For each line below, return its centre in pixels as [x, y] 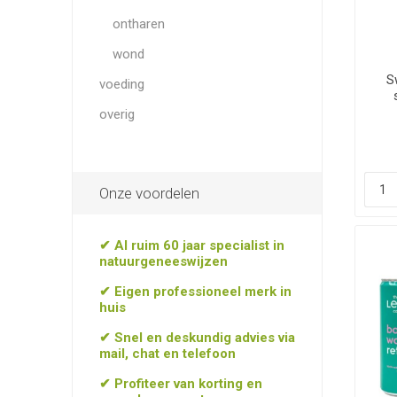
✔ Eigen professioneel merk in [195, 292]
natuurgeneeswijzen [163, 261]
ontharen [138, 24]
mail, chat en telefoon [167, 354]
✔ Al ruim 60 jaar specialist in [191, 245]
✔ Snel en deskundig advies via [197, 338]
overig [117, 114]
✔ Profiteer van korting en [180, 384]
